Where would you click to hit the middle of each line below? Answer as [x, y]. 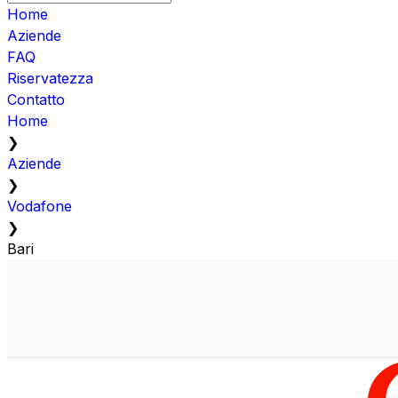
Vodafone [40, 206]
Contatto [36, 99]
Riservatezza [50, 78]
